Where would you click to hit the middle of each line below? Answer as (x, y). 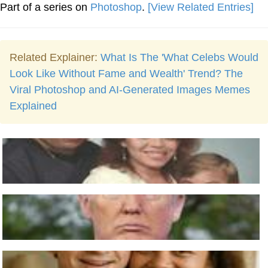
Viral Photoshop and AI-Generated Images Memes (130, 90)
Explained (33, 106)
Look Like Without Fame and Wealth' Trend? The (126, 74)
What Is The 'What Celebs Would (179, 57)
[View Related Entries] (201, 7)
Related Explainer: (55, 57)
